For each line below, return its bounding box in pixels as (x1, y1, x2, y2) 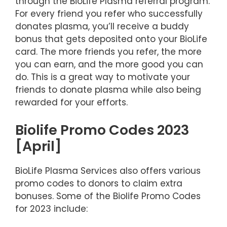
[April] (15, 136, 62, 156)
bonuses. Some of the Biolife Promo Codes (15, 190, 201, 202)
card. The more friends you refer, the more (15, 46, 202, 58)
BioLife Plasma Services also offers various (15, 164, 201, 177)
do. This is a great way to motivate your (15, 71, 190, 84)
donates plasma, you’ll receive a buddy (15, 20, 189, 33)
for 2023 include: (15, 202, 88, 215)
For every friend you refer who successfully (15, 8, 203, 20)
